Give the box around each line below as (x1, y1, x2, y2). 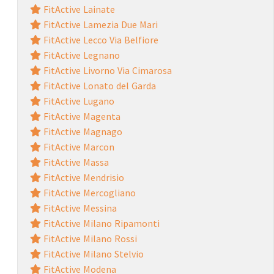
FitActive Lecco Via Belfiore (40, 33, 158, 46)
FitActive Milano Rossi (40, 232, 137, 245)
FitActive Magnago (40, 125, 122, 138)
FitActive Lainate (40, 2, 115, 15)
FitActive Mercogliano (40, 186, 136, 199)
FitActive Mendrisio (40, 171, 124, 183)
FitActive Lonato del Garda (40, 79, 156, 92)
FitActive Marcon (40, 140, 114, 153)
